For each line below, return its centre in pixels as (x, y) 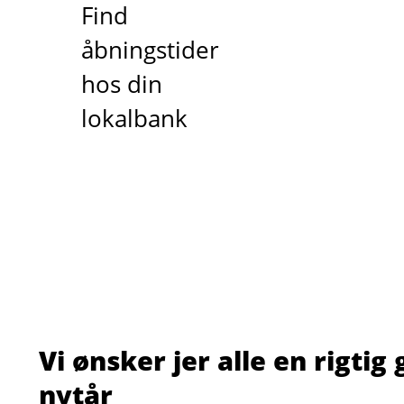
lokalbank (134, 118)
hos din (121, 84)
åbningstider (150, 50)
